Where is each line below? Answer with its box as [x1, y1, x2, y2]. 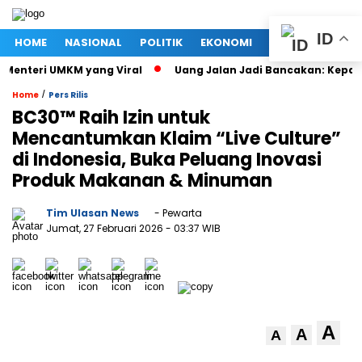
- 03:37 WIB [166, 221, 221, 235]
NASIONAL [65, 35, 122, 50]
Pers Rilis [48, 89, 88, 101]
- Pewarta [152, 206, 202, 220]
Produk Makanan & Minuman [12, 168, 272, 193]
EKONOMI [200, 35, 252, 50]
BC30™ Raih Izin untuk [12, 105, 210, 130]
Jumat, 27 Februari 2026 [46, 221, 166, 235]
